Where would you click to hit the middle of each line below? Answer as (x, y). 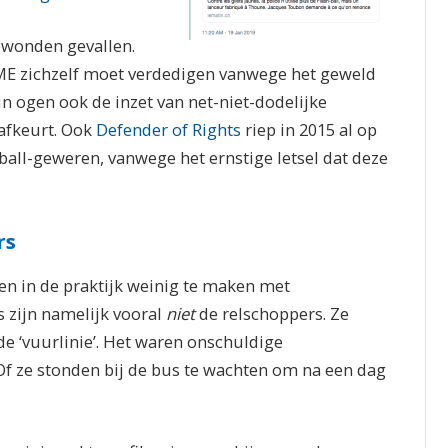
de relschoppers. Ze (272, 314)
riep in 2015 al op (309, 130)
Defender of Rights (168, 130)
